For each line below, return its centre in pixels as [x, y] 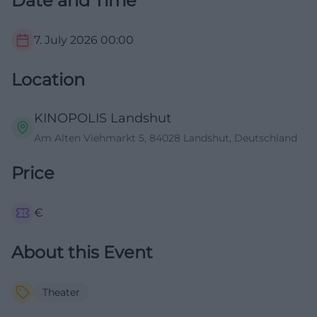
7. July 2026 [66, 40]
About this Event [82, 253]
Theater [61, 293]
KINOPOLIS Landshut [103, 119]
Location [48, 80]
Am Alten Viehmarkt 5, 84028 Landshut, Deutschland [166, 138]
